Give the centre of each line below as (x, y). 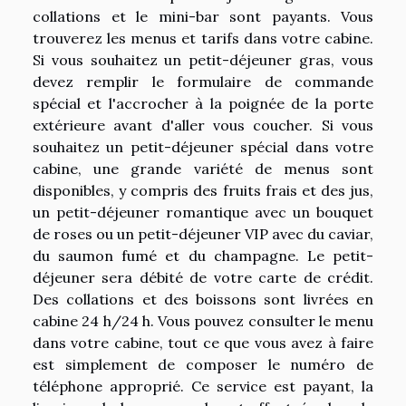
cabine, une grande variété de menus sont (203, 169)
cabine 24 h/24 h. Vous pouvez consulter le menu (203, 321)
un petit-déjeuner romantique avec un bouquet (203, 212)
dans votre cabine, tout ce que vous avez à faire (203, 343)
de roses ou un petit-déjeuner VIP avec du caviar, (203, 234)
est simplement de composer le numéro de (203, 364)
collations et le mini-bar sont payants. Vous (203, 16)
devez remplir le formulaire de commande (203, 82)
